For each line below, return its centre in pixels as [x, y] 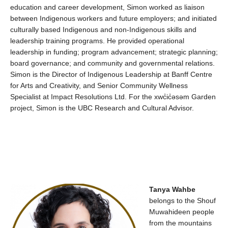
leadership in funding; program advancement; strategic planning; [114, 52]
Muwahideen [170, 212]
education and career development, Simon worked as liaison [107, 7]
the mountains [189, 223]
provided [132, 41]
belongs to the [173, 201]
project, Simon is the [44, 108]
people [203, 212]
